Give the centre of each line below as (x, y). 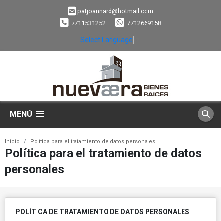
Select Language (107, 40)
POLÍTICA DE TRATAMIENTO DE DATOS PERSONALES (102, 211)
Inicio (12, 141)
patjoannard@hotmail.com (115, 11)
